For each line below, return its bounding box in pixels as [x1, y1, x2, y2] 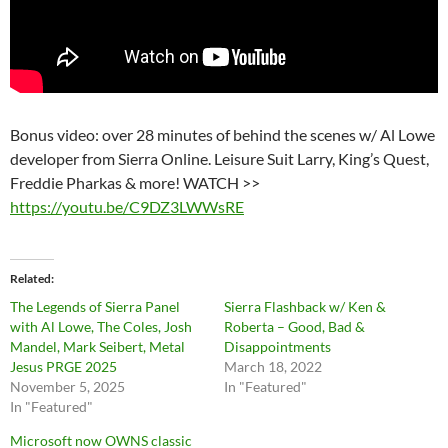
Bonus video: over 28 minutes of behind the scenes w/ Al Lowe [10, 125, 435, 145]
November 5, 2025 [10, 378, 125, 396]
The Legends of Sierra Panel [10, 298, 180, 316]
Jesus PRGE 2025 [10, 358, 117, 376]
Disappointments [224, 338, 331, 356]
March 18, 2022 [224, 358, 322, 376]
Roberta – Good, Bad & [224, 318, 365, 336]
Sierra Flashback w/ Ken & [224, 298, 386, 316]
